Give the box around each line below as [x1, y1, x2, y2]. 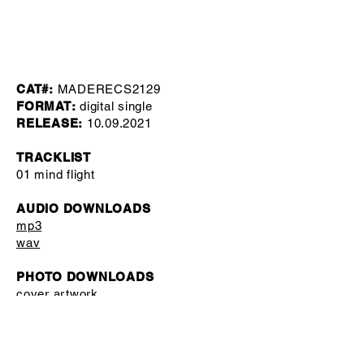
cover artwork [16, 287, 98, 301]
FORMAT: [16, 99, 76, 113]
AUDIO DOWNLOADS [16, 201, 151, 215]
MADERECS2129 [57, 82, 161, 96]
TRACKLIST [16, 150, 91, 164]
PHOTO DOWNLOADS [16, 270, 154, 284]
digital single [76, 99, 153, 113]
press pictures [16, 304, 101, 318]
